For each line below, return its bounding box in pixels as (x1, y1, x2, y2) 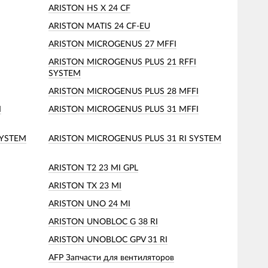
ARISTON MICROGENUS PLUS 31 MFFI (48, 105, 199, 114)
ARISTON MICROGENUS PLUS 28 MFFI (48, 87, 199, 96)
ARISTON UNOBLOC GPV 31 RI (48, 235, 167, 244)
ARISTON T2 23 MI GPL (48, 163, 138, 172)
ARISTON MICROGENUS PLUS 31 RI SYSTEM (48, 134, 221, 143)
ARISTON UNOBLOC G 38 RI (48, 217, 158, 226)
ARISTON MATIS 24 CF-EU (48, 22, 150, 31)
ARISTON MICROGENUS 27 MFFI (48, 39, 176, 48)
